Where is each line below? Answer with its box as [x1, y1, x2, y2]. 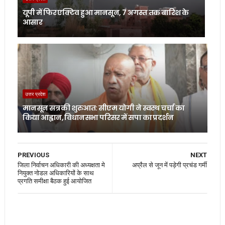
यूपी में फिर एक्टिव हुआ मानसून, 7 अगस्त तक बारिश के [22, 7, 189, 18]
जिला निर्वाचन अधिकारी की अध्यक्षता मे [17, 161, 105, 169]
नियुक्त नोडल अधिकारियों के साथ [17, 169, 94, 177]
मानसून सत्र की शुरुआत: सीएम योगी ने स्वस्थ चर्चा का [22, 102, 185, 113]
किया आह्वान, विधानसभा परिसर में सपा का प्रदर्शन [22, 112, 174, 123]
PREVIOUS [17, 151, 49, 159]
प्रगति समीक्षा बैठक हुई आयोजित [17, 177, 91, 185]
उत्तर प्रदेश [25, 90, 45, 97]
